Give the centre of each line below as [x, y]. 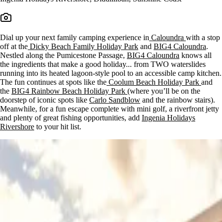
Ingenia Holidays [168, 117]
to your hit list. [58, 126]
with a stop [203, 37]
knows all [195, 55]
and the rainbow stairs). [178, 100]
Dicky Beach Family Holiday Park [83, 46]
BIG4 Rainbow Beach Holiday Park [69, 91]
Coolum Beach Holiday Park [154, 82]
